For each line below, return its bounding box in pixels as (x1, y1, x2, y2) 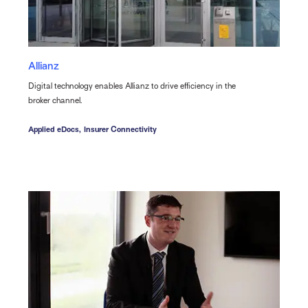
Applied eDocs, (27, 124, 81, 134)
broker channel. (27, 95, 82, 105)
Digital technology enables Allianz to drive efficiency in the (27, 80, 236, 91)
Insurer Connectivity (83, 124, 157, 134)
